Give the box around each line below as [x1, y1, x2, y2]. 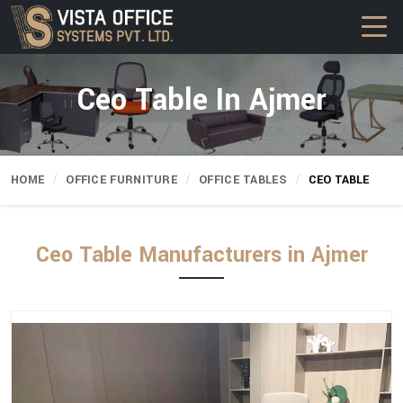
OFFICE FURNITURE [66, 172, 178, 188]
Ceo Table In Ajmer [76, 79, 327, 121]
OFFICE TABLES [199, 172, 287, 188]
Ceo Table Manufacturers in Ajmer [35, 240, 368, 270]
